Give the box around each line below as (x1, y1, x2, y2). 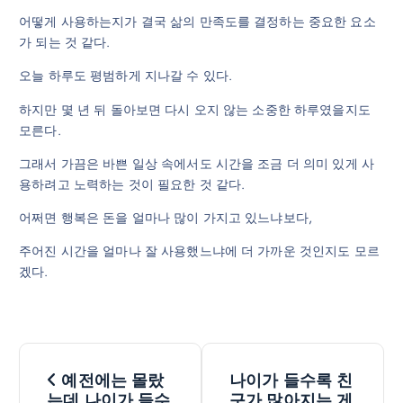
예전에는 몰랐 (57, 368, 165, 392)
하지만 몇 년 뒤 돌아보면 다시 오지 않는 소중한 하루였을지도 (19, 100, 371, 119)
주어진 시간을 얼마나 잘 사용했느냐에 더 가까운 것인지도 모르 (19, 241, 380, 260)
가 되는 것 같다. (19, 33, 111, 52)
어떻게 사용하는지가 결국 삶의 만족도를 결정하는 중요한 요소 (19, 13, 376, 31)
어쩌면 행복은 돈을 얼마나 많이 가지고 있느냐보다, (19, 208, 313, 227)
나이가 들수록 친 (229, 368, 354, 392)
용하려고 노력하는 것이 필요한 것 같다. (19, 175, 246, 193)
